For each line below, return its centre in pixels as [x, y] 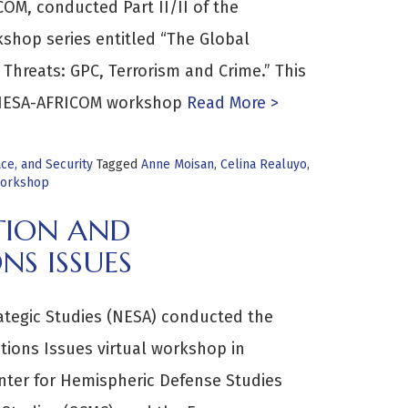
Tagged [118, 164]
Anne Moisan [177, 164]
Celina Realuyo [263, 164]
